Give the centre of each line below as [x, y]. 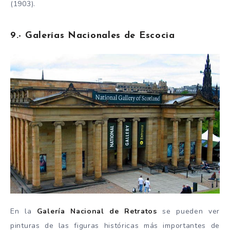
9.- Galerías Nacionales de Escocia [93, 36]
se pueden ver [188, 212]
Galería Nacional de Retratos [97, 212]
